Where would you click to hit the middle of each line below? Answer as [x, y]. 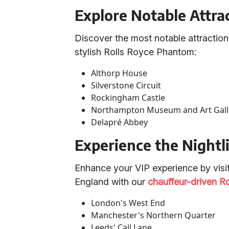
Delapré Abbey [120, 122]
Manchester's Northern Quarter [154, 215]
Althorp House [119, 73]
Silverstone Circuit [126, 85]
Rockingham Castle [128, 98]
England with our [111, 182]
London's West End [128, 203]
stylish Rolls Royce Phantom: [136, 52]
